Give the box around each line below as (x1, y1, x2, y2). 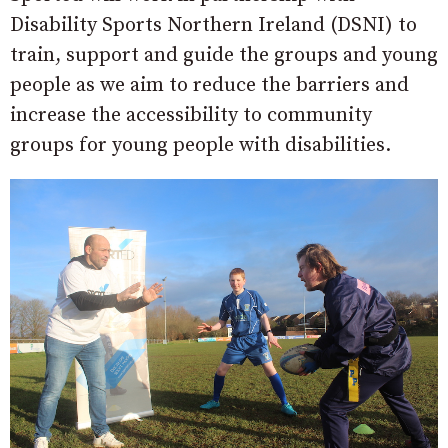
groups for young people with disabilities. (10, 132, 391, 158)
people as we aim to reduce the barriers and (10, 72, 409, 98)
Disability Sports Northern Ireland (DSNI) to (10, 12, 417, 38)
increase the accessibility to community (10, 102, 372, 128)
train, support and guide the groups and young (10, 42, 438, 68)
